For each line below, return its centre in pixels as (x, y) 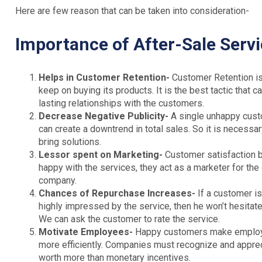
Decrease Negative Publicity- (104, 116)
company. (58, 181)
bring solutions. (70, 142)
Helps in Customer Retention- (105, 78)
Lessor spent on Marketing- (101, 155)
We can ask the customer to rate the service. (129, 219)
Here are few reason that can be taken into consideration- (132, 11)
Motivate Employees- (86, 232)
